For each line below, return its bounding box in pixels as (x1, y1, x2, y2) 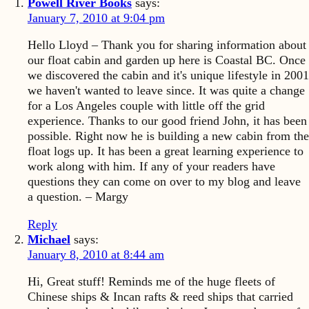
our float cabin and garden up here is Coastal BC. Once (28, 53, 306, 68)
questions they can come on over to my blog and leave (28, 175, 301, 189)
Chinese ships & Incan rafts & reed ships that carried (28, 290, 293, 304)
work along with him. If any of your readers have (28, 159, 275, 174)
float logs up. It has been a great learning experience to (28, 144, 303, 159)
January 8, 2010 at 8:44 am (28, 247, 164, 261)
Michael (28, 232, 70, 246)
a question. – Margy (28, 190, 128, 204)
